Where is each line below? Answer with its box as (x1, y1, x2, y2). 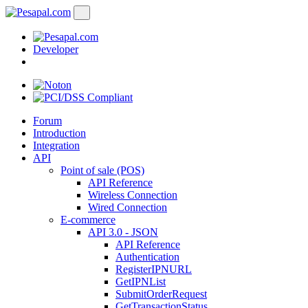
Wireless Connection (88, 189, 177, 201)
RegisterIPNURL (115, 263, 192, 275)
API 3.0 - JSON (88, 226, 158, 238)
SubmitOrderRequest (115, 288, 207, 300)
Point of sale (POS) (60, 164, 144, 176)
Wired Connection (88, 201, 167, 213)
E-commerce (60, 214, 115, 225)
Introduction (33, 127, 86, 139)
